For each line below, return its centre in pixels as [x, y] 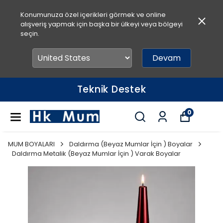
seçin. [30, 34]
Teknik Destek [111, 89]
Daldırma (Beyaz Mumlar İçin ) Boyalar [131, 144]
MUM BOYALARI [31, 144]
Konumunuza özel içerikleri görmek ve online [93, 15]
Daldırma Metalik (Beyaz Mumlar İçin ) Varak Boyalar [96, 154]
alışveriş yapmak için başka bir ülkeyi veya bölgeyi [101, 24]
